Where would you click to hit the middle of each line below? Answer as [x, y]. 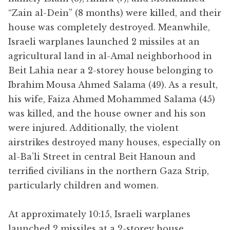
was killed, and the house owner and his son [107, 113]
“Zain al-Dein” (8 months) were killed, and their [115, 13]
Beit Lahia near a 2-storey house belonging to [111, 70]
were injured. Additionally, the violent [93, 128]
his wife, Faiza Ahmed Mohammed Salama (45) [112, 99]
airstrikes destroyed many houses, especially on [114, 142]
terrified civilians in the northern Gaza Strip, [109, 171]
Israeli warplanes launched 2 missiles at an [104, 41]
